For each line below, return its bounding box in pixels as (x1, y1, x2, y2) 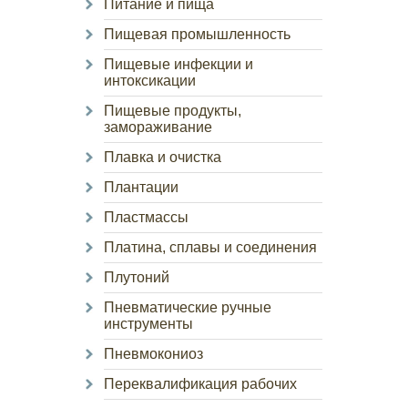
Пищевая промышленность (104, 26, 291, 42)
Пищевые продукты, (104, 103, 241, 118)
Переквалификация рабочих (104, 376, 297, 392)
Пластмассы (104, 209, 189, 225)
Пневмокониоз (104, 346, 203, 362)
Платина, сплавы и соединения (104, 240, 317, 255)
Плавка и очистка (104, 149, 221, 165)
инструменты (104, 316, 193, 331)
